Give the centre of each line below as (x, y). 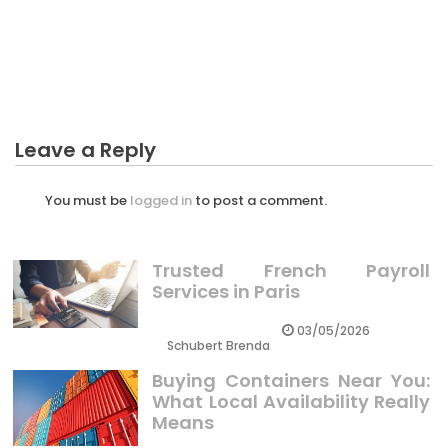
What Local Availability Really (291, 402)
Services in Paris (226, 292)
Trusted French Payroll (291, 271)
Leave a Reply (85, 149)
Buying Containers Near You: (291, 381)
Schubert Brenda (219, 346)
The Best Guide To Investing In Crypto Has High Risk (224, 59)
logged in (161, 200)
